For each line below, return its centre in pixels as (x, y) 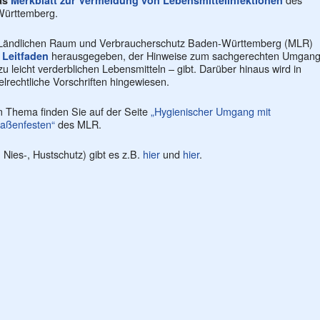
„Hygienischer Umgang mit (211, 111)
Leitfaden (27, 56)
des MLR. (78, 124)
